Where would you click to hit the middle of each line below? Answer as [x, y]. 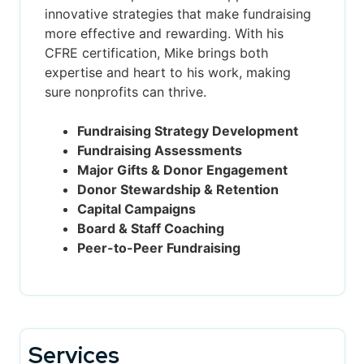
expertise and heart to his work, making [167, 72]
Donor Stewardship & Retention [178, 189]
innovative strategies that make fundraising [178, 13]
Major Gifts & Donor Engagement [182, 169]
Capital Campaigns [136, 208]
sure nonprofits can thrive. [125, 91]
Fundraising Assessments [159, 150]
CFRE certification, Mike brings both [156, 52]
